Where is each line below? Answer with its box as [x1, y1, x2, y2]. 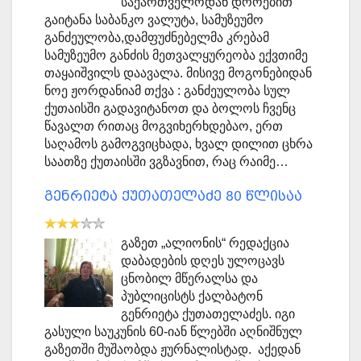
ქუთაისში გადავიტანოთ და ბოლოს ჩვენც [44, 102, 296, 116]
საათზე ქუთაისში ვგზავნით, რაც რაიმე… [44, 155, 288, 169]
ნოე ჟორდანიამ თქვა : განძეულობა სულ [44, 84, 290, 98]
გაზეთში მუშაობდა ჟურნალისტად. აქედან [44, 342, 301, 357]
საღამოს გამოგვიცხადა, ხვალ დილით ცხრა [44, 137, 313, 151]
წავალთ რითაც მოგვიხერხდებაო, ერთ [44, 119, 283, 134]
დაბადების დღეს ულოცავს [120, 254, 284, 268]
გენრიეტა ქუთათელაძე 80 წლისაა [44, 189, 302, 205]
